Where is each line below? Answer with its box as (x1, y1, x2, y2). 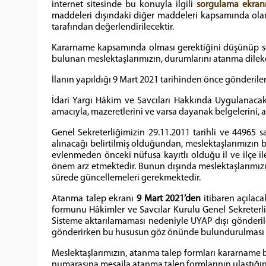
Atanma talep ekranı (52, 194, 137, 204)
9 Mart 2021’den (136, 194, 201, 204)
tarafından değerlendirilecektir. (52, 23, 174, 32)
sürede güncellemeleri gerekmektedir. (52, 173, 201, 183)
